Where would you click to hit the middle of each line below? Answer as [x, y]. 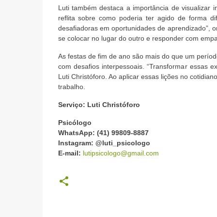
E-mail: [70, 153]
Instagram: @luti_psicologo [104, 143]
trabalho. [71, 87]
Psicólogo [75, 123]
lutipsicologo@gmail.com [121, 153]
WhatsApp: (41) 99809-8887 [103, 133]
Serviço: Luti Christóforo [100, 105]
